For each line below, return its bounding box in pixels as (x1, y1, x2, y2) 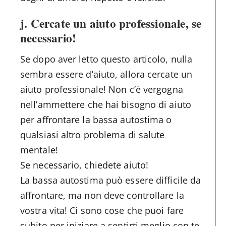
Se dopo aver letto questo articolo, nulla (20, 52, 193, 65)
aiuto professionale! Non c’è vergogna (20, 83, 183, 95)
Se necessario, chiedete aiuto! (20, 158, 148, 171)
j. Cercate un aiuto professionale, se (20, 14, 202, 32)
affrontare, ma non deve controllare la (20, 189, 184, 201)
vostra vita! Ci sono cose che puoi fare (20, 204, 184, 216)
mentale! (20, 143, 58, 156)
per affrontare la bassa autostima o (20, 113, 172, 126)
